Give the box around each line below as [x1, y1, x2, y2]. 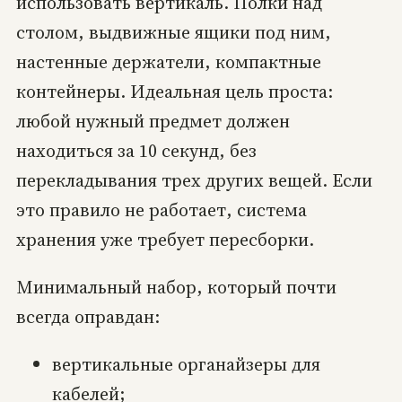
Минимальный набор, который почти [15, 274, 336, 300]
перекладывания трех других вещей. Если [15, 167, 372, 193]
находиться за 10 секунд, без [15, 137, 257, 163]
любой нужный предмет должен [15, 108, 290, 134]
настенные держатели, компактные [15, 48, 321, 74]
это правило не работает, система [15, 197, 307, 223]
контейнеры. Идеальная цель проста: [15, 78, 333, 104]
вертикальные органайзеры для [51, 351, 320, 377]
